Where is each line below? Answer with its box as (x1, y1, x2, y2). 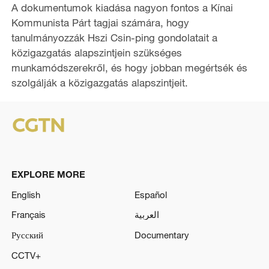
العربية (134, 209, 159, 220)
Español (134, 189, 167, 200)
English (11, 189, 40, 200)
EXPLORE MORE (11, 168, 85, 180)
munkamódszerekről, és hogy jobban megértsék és (11, 61, 247, 74)
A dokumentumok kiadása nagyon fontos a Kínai (11, 1, 233, 14)
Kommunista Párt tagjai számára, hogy (11, 16, 189, 29)
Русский (11, 229, 43, 241)
